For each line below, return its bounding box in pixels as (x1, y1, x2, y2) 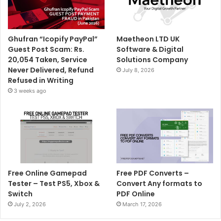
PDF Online (116, 188, 155, 199)
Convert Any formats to (116, 178, 203, 188)
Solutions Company (116, 55, 188, 65)
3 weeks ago (14, 87, 46, 95)
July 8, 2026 (122, 67, 155, 74)
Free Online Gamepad (8, 168, 87, 178)
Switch (8, 188, 33, 199)
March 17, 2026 (122, 200, 162, 208)
